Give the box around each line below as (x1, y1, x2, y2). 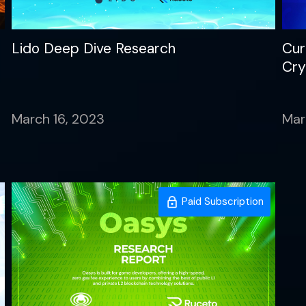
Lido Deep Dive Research (12, 38, 176, 58)
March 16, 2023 (12, 109, 105, 128)
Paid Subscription (178, 194, 264, 208)
